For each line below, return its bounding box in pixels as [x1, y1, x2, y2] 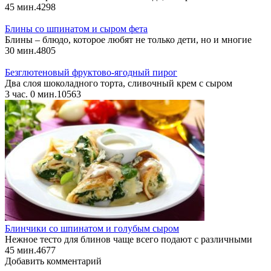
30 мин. [5, 45, 36, 56]
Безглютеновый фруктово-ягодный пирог [5, 67, 177, 78]
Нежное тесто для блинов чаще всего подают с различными [5, 234, 252, 245]
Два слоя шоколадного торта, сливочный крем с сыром [5, 78, 232, 89]
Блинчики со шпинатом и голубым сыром [5, 223, 179, 234]
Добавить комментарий [5, 256, 102, 267]
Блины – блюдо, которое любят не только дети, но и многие [5, 34, 252, 45]
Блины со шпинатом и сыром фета [5, 24, 148, 34]
